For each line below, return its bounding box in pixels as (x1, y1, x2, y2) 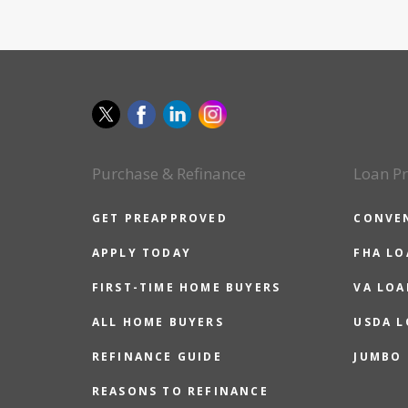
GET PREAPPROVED (91, 210, 228, 226)
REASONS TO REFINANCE (91, 383, 269, 399)
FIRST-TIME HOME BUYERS (91, 280, 281, 295)
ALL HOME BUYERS (91, 314, 224, 330)
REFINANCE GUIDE (91, 349, 222, 364)
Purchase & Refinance (91, 163, 246, 184)
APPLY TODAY (91, 245, 191, 260)
